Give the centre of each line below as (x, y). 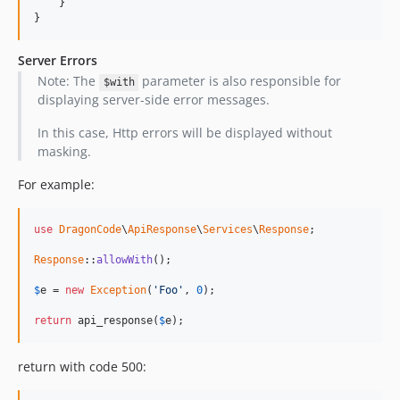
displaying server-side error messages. (153, 100)
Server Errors (58, 61)
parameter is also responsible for (240, 81)
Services (228, 230)
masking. (64, 152)
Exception (118, 291)
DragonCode (90, 230)
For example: (56, 185)
